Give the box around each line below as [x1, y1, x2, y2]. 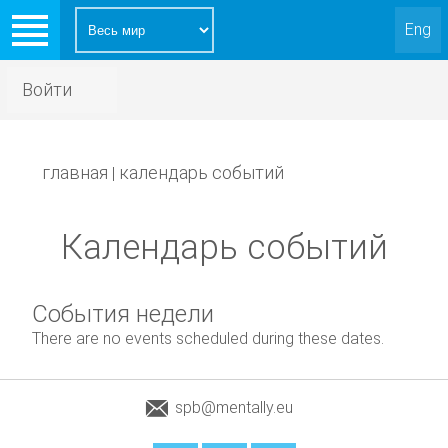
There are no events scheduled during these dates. [32, 329, 385, 348]
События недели [32, 300, 215, 328]
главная [42, 162, 109, 183]
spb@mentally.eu [175, 398, 293, 417]
